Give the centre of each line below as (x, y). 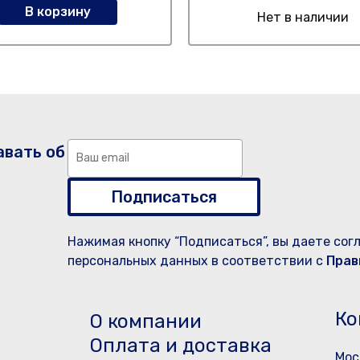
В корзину (57, 12)
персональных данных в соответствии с (197, 261)
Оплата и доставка (181, 346)
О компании (146, 321)
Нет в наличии (303, 17)
